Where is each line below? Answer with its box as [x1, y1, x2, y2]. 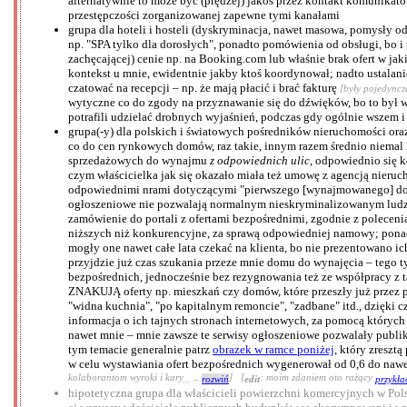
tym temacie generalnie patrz [68, 342, 213, 357]
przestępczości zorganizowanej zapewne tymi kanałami [68, 8, 340, 23]
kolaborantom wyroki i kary [68, 372, 183, 386]
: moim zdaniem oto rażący [260, 372, 375, 386]
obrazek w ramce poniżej [213, 342, 334, 357]
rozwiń [202, 373, 229, 385]
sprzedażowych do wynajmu [68, 154, 210, 168]
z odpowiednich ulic [210, 154, 310, 168]
